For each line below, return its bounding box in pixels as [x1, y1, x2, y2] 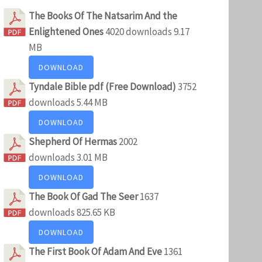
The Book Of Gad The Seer [29, 189, 140, 203]
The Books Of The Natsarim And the [29, 9, 177, 22]
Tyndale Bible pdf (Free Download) [29, 80, 178, 93]
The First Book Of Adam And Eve [29, 244, 164, 258]
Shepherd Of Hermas [29, 135, 119, 148]
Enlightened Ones [29, 25, 105, 38]
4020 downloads [105, 25, 172, 38]
